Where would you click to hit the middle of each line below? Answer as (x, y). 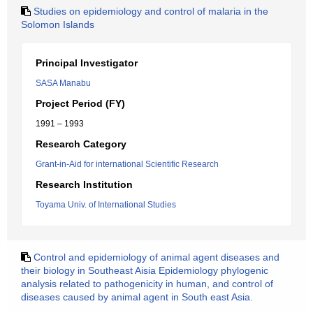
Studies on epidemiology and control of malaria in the (151, 11)
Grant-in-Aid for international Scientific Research (127, 164)
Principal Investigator (87, 63)
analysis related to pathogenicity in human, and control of (147, 284)
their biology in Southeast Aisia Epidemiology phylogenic (145, 270)
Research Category (81, 144)
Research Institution (84, 184)
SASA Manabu (63, 83)
